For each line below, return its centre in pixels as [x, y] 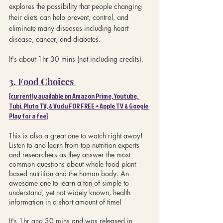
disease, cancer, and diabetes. [55, 39]
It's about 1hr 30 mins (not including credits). [76, 59]
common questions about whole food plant [73, 164]
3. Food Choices [42, 81]
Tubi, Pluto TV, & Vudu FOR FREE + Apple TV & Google [79, 106]
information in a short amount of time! [65, 202]
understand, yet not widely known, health [71, 192]
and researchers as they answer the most [71, 154]
